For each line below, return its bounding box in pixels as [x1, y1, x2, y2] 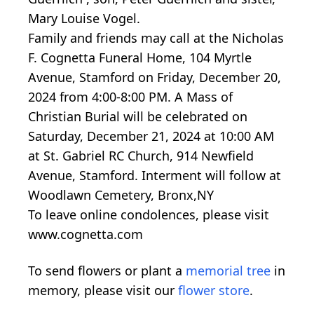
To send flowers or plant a [28, 262, 186, 280]
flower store [178, 282, 250, 299]
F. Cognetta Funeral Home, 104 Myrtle [28, 49, 252, 67]
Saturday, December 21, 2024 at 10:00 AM [28, 128, 274, 145]
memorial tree [186, 262, 271, 280]
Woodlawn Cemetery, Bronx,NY [28, 186, 214, 204]
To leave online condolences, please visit [28, 206, 269, 224]
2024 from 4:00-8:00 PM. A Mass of [28, 88, 233, 106]
